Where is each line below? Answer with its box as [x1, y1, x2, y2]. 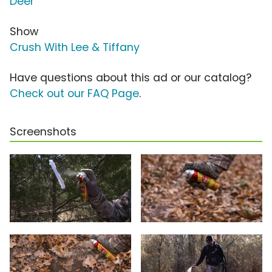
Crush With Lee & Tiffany [10, 39, 140, 55]
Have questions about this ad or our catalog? [10, 70, 251, 85]
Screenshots [10, 124, 76, 139]
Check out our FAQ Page [10, 86, 139, 101]
